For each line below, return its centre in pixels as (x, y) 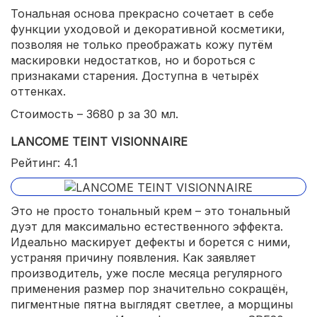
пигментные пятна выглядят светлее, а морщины (152, 304)
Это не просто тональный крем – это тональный (150, 211)
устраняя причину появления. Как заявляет (133, 257)
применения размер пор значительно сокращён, (150, 288)
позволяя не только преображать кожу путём (142, 45)
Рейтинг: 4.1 (44, 163)
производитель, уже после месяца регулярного (146, 273)
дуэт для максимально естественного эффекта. (147, 226)
